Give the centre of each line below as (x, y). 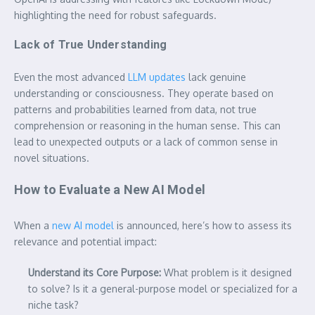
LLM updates (157, 77)
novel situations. (52, 157)
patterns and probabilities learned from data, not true (135, 109)
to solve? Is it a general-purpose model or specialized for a (163, 288)
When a (33, 225)
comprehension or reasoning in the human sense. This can (147, 125)
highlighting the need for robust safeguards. (115, 15)
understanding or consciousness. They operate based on (144, 93)
